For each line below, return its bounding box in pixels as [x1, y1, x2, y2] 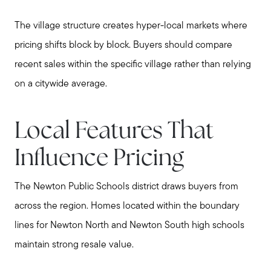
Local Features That [15, 120, 214, 144]
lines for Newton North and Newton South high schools [15, 220, 244, 230]
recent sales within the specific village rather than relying [15, 60, 251, 70]
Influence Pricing [15, 147, 184, 171]
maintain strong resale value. [15, 240, 134, 250]
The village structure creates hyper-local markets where [15, 21, 247, 31]
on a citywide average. [15, 79, 107, 90]
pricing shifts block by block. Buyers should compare [15, 41, 232, 51]
